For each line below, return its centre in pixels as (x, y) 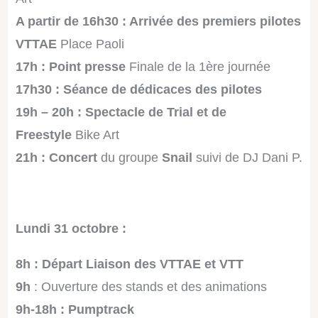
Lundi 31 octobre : (72, 228)
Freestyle (43, 135)
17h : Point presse (70, 66)
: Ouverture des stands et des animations (148, 286)
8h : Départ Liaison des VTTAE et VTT (129, 264)
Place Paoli (90, 44)
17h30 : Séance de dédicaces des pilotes (138, 89)
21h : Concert (56, 157)
